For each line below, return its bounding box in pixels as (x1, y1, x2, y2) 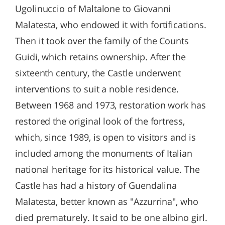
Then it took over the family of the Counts (15, 35, 189, 47)
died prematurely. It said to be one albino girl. (15, 211, 207, 223)
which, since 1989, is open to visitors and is (15, 131, 196, 143)
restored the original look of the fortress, (15, 115, 185, 127)
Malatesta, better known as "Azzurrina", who (15, 195, 198, 207)
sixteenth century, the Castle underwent (15, 67, 181, 79)
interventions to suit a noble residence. (15, 83, 179, 95)
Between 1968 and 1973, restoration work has (15, 99, 206, 111)
